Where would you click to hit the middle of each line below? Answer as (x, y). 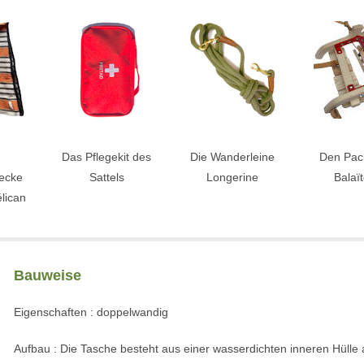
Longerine (232, 177)
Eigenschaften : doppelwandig (91, 312)
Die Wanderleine (232, 157)
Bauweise (48, 275)
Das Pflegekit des (107, 157)
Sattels (106, 177)
